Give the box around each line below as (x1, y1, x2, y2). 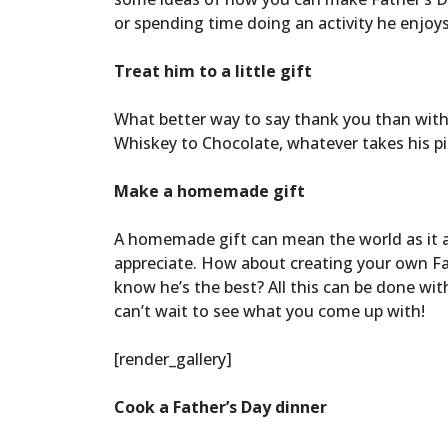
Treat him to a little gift (114, 59, 312, 82)
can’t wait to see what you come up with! (114, 299, 425, 322)
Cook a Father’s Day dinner (114, 395, 327, 418)
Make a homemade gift (114, 179, 305, 202)
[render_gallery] (114, 347, 232, 370)
